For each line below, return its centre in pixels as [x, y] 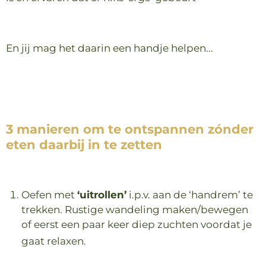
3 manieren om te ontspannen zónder [130, 129]
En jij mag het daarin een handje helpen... [110, 48]
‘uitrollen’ [102, 195]
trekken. [42, 210]
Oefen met [48, 195]
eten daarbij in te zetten [84, 144]
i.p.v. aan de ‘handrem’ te [191, 195]
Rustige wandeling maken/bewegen [156, 210]
